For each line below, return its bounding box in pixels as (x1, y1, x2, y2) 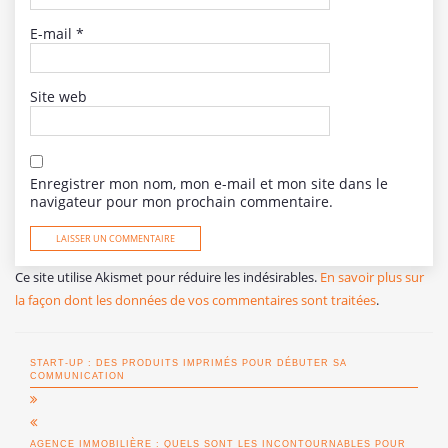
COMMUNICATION (30, 370, 125, 381)
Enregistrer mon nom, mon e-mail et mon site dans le (30, 173, 388, 193)
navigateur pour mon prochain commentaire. (30, 191, 333, 211)
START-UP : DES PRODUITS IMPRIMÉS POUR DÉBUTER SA (30, 357, 347, 368)
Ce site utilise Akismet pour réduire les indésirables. (15, 267, 320, 286)
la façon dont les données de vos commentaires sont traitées (15, 290, 376, 309)
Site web (30, 86, 87, 106)
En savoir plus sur (320, 267, 424, 286)
